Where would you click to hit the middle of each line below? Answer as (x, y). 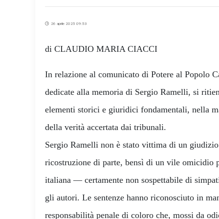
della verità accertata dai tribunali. (108, 127)
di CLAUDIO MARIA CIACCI (101, 49)
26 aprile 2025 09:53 (68, 23)
